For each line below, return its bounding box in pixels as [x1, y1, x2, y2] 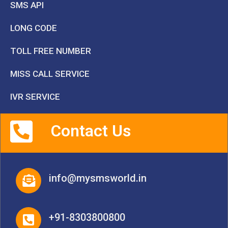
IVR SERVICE [10, 91, 60, 102]
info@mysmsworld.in [49, 172, 147, 184]
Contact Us [51, 121, 131, 140]
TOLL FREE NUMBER [10, 45, 91, 56]
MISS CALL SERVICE [10, 68, 90, 79]
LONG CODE [10, 22, 57, 33]
